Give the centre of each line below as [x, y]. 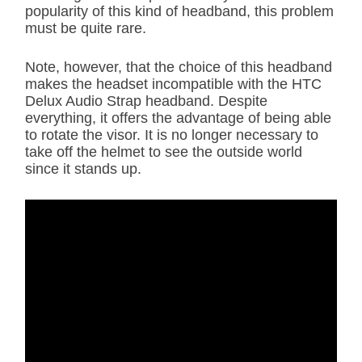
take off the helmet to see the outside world [164, 152]
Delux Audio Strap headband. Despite [146, 101]
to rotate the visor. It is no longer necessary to [172, 135]
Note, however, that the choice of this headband [179, 67]
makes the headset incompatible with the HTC [173, 84]
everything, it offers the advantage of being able [178, 118]
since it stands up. [83, 168]
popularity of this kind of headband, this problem [179, 11]
